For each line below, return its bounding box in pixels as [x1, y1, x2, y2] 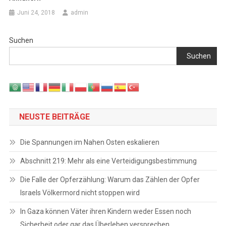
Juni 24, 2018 [17, 9, 55, 17]
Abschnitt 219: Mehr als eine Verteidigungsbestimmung [20, 156, 197, 165]
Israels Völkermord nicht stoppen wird [20, 188, 140, 197]
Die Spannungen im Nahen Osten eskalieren [20, 138, 159, 146]
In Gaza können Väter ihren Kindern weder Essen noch [20, 207, 191, 215]
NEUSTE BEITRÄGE [19, 111, 90, 122]
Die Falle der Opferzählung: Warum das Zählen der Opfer [20, 175, 200, 184]
